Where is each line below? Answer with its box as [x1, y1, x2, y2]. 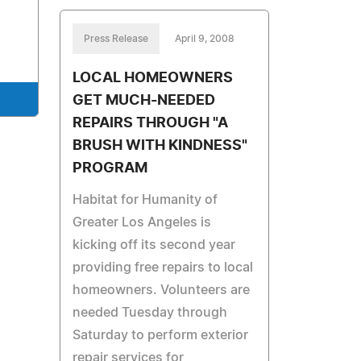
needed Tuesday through [73, 306, 228, 319]
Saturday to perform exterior [73, 329, 249, 342]
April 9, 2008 [175, 34, 235, 44]
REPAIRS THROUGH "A [73, 116, 229, 131]
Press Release [84, 34, 149, 44]
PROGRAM [73, 161, 148, 176]
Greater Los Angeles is [73, 216, 212, 229]
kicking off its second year [73, 239, 236, 251]
